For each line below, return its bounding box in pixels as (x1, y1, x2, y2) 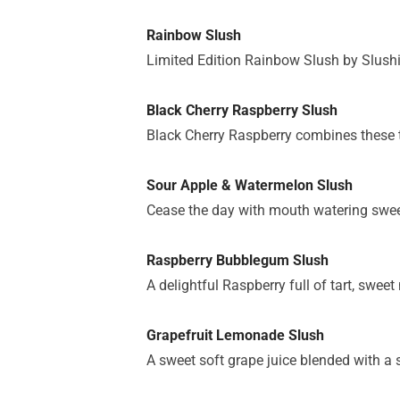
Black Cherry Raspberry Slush (146, 102, 337, 119)
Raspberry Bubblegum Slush (146, 252, 329, 269)
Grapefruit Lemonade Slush (146, 327, 324, 344)
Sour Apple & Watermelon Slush (146, 177, 353, 194)
